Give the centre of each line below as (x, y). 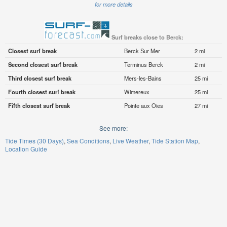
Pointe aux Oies (143, 106)
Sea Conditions (88, 141)
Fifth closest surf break (39, 106)
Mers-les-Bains (143, 78)
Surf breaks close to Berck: (147, 37)
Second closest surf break (43, 65)
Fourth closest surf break (42, 92)
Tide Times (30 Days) (34, 141)
